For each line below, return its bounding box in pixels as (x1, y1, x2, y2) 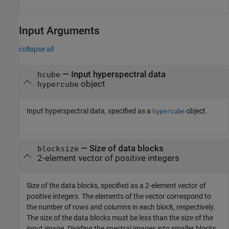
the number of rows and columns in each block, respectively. (27, 202, 215, 211)
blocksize (37, 145, 79, 153)
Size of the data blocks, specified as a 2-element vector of (27, 181, 206, 190)
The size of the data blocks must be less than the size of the (27, 213, 213, 222)
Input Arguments (19, 24, 100, 37)
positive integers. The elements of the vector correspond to (27, 192, 211, 200)
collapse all (19, 45, 54, 54)
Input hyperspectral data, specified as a (27, 107, 152, 116)
